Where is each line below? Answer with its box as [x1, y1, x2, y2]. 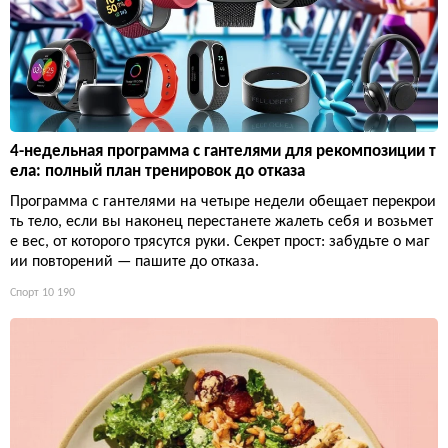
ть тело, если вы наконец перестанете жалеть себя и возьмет [10, 214, 433, 231]
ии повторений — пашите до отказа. [10, 254, 259, 271]
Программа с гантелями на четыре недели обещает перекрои [10, 194, 436, 211]
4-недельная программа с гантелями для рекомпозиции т [10, 143, 436, 161]
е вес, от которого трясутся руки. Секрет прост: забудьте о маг [10, 234, 430, 251]
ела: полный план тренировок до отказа [10, 163, 305, 181]
